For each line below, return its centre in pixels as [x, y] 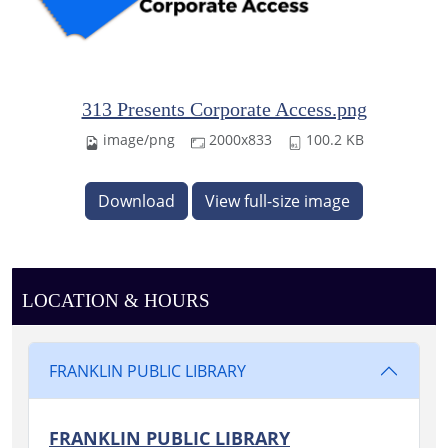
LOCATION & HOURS [115, 301]
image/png [138, 140]
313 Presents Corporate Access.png [224, 109]
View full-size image [277, 201]
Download [136, 201]
